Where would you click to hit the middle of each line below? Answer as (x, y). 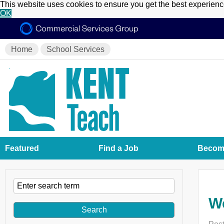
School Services (75, 49)
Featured (22, 148)
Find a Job (118, 148)
